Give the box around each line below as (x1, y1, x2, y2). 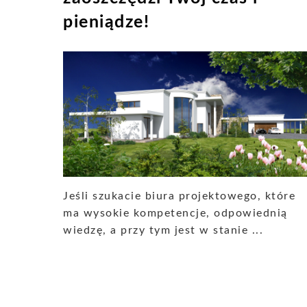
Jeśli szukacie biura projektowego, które (63, 190, 295, 201)
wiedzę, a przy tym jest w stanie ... (63, 224, 263, 236)
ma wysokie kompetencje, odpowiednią (63, 207, 288, 219)
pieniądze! (63, 14, 149, 31)
